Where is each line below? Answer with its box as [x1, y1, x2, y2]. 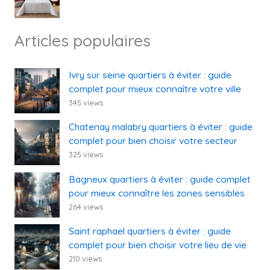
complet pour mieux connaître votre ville [69, 82, 242, 95]
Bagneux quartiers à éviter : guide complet [69, 172, 251, 185]
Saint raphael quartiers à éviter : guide [69, 225, 231, 237]
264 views [69, 202, 104, 212]
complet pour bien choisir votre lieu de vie [69, 239, 247, 251]
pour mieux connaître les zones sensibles [69, 186, 245, 199]
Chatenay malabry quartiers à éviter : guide [69, 121, 253, 133]
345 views [69, 98, 104, 107]
